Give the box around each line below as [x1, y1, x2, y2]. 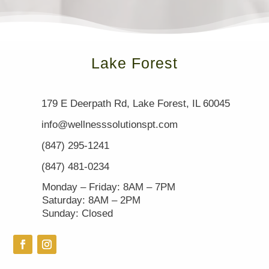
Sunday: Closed [41, 207, 113, 219]
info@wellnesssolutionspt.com [41, 119, 178, 131]
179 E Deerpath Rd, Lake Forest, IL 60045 [41, 98, 231, 110]
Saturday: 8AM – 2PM [41, 194, 141, 206]
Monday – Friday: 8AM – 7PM [41, 181, 175, 193]
